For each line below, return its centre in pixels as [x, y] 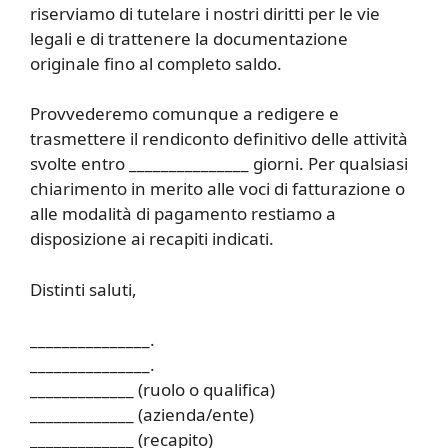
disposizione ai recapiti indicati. [152, 239]
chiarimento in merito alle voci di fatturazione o [217, 189]
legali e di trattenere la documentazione [189, 38]
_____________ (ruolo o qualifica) [152, 390]
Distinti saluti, [83, 289]
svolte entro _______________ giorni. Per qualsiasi [219, 164]
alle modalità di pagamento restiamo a [183, 214]
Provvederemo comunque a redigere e [184, 114]
